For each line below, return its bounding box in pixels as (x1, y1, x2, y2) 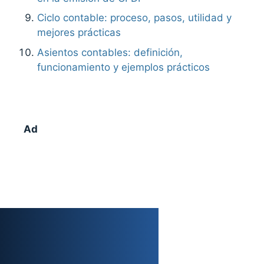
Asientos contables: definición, (37, 46, 183, 58)
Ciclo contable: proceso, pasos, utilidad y (37, 12, 232, 24)
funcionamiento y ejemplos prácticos (37, 61, 210, 73)
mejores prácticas (37, 27, 121, 39)
